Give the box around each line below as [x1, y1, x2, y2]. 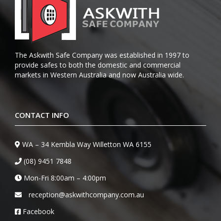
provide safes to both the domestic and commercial [15, 60, 181, 70]
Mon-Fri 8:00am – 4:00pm [22, 173, 106, 183]
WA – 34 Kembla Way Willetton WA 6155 [22, 140, 151, 149]
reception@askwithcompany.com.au [29, 190, 144, 200]
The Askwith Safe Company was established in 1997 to [15, 50, 189, 60]
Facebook [23, 207, 54, 217]
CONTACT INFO [15, 110, 69, 120]
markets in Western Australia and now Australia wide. [15, 70, 184, 80]
